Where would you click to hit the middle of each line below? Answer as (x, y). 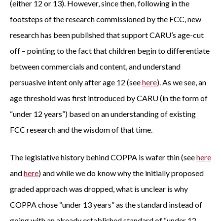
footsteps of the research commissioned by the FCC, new (106, 19)
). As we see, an (182, 82)
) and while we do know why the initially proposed (121, 173)
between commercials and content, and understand (95, 66)
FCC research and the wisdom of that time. (81, 129)
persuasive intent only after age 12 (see (76, 82)
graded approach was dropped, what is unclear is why (99, 189)
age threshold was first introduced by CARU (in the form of (109, 98)
